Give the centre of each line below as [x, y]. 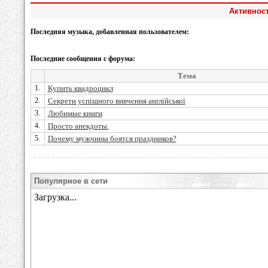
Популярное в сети [71, 181]
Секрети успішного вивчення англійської [116, 101]
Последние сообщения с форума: [83, 59]
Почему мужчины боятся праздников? [112, 138]
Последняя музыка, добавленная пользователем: [109, 32]
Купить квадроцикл [80, 88]
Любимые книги [75, 113]
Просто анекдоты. [78, 126]
